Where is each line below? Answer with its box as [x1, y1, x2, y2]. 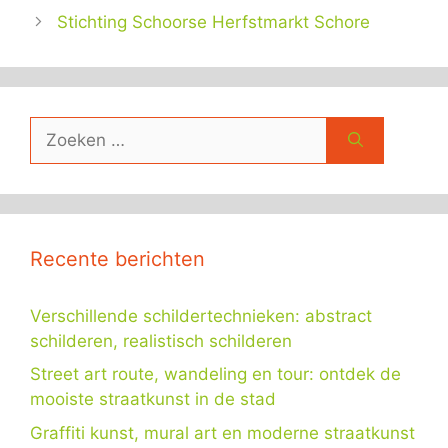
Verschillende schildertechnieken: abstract [30, 305, 372, 326]
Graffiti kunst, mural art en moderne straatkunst [30, 422, 415, 443]
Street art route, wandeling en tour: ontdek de [30, 364, 401, 384]
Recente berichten [30, 246, 205, 271]
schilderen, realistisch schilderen [30, 330, 292, 351]
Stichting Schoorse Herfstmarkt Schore [57, 11, 371, 32]
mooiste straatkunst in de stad [30, 389, 276, 409]
